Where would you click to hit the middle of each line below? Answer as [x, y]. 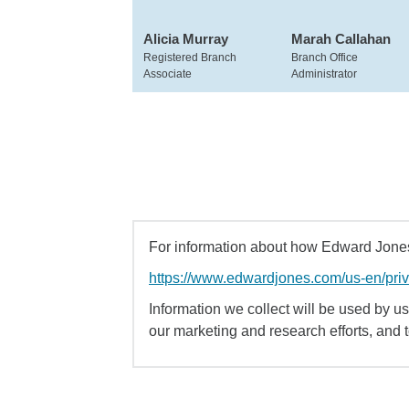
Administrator [324, 74]
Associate [168, 74]
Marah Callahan [341, 39]
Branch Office [325, 58]
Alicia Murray [186, 39]
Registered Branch [190, 58]
